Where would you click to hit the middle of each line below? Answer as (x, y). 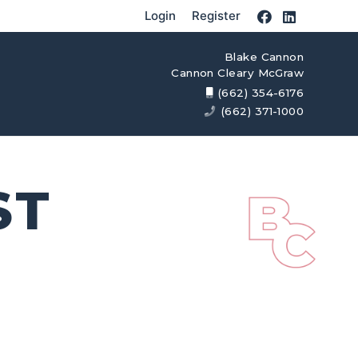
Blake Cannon (264, 57)
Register (217, 16)
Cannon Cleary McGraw (238, 73)
